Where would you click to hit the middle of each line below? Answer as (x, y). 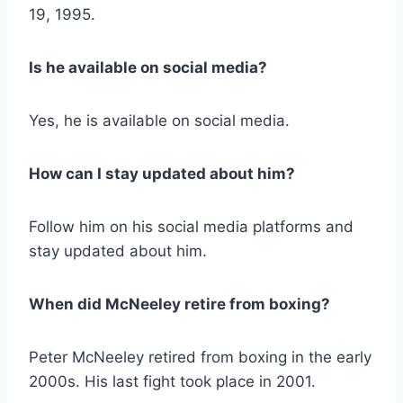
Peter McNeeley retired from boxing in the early (200, 358)
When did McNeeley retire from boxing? (179, 304)
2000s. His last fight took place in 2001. (172, 382)
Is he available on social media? (148, 68)
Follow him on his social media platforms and (191, 227)
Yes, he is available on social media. (159, 121)
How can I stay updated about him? (162, 174)
